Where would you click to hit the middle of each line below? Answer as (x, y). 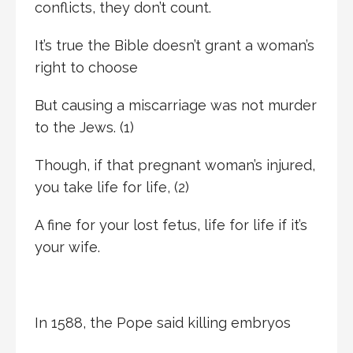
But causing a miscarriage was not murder (176, 105)
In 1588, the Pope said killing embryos (163, 322)
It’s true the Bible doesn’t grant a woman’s (175, 45)
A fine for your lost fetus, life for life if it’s (171, 225)
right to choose (86, 67)
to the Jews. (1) (84, 127)
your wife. (67, 247)
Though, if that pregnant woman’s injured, (175, 165)
